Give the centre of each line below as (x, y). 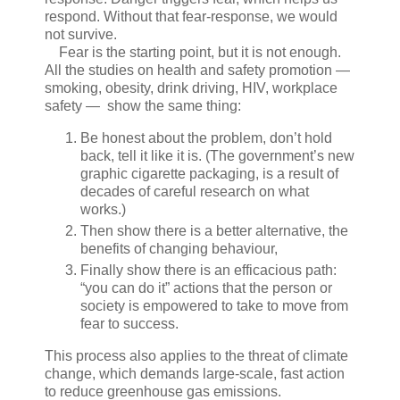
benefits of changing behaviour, (179, 248)
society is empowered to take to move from (214, 305)
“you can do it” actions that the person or (206, 287)
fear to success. (129, 323)
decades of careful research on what (195, 191)
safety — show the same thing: (143, 105)
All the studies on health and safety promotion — (199, 70)
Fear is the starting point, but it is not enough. (193, 52)
